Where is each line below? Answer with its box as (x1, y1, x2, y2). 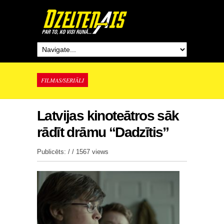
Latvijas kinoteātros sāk (37, 108, 179, 123)
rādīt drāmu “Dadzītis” (37, 124, 169, 140)
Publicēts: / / (37, 148, 76, 155)
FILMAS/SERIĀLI (41, 76, 84, 84)
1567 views (76, 148, 108, 155)
